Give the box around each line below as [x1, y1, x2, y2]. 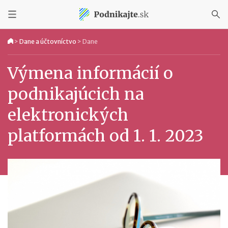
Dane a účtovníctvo [19, 38, 76, 45]
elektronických [8, 105, 128, 125]
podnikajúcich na [8, 84, 144, 104]
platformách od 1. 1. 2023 [8, 126, 204, 146]
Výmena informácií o [8, 63, 173, 83]
